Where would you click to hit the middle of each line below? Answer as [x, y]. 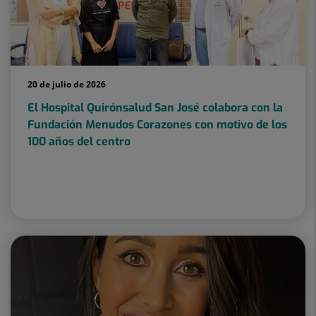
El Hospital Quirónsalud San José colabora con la [155, 108]
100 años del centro [79, 142]
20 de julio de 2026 [67, 85]
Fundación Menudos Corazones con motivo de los [157, 125]
